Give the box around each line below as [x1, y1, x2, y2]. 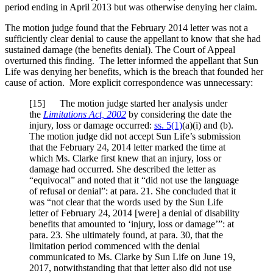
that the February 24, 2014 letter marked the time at [29, 142, 225, 153]
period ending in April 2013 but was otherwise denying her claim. [5, 2, 257, 13]
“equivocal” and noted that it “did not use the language [29, 175, 239, 186]
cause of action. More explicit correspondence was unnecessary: [5, 77, 253, 88]
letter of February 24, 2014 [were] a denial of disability [29, 208, 239, 219]
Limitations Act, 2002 [43, 109, 126, 120]
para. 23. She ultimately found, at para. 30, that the [29, 230, 223, 241]
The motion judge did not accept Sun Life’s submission [29, 131, 241, 142]
